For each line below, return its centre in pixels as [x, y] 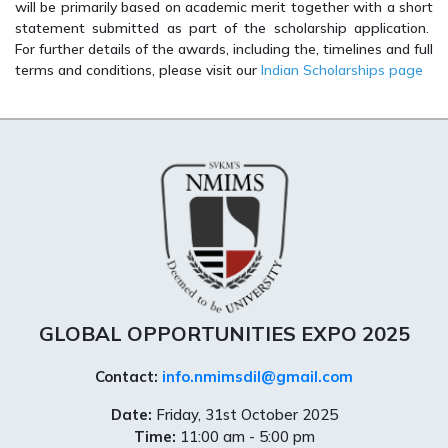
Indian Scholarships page [342, 69]
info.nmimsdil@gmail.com [257, 376]
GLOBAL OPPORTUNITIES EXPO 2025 [224, 333]
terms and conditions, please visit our [138, 69]
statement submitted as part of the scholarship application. [224, 27]
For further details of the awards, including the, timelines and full [224, 48]
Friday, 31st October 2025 [244, 414]
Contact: [126, 376]
